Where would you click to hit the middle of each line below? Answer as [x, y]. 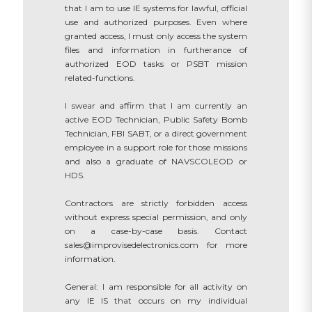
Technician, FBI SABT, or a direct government [156, 134]
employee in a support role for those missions [156, 148]
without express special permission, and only [156, 217]
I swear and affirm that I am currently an [156, 106]
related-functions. [100, 78]
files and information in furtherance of [156, 50]
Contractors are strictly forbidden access [156, 203]
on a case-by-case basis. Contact [156, 231]
